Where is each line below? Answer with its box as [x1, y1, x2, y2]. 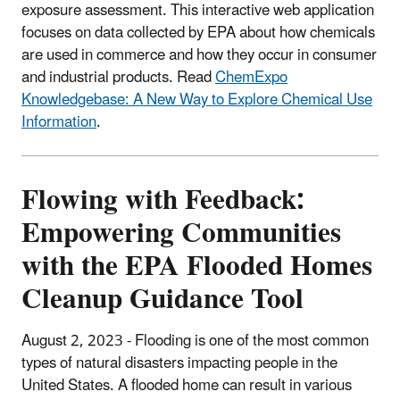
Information [21, 105, 96, 138]
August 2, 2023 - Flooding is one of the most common [21, 324, 369, 357]
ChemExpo [215, 61, 287, 94]
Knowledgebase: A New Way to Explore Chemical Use [21, 83, 372, 116]
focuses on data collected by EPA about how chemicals [21, 16, 375, 49]
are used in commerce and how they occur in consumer [21, 38, 377, 71]
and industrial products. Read [21, 61, 215, 94]
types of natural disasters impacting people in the [21, 346, 337, 379]
